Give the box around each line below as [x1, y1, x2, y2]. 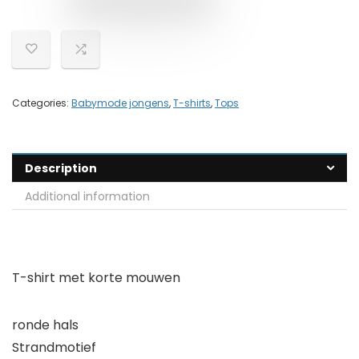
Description [25, 160, 97, 177]
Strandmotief [12, 338, 96, 357]
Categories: [12, 96, 71, 111]
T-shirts [173, 96, 211, 111]
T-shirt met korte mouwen [12, 268, 180, 288]
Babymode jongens [71, 96, 169, 111]
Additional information [25, 188, 150, 205]
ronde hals [12, 316, 79, 335]
